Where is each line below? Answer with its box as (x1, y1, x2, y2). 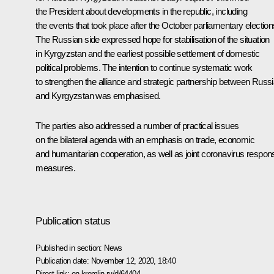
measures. (35, 162, 75, 173)
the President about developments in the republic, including (35, 6, 247, 17)
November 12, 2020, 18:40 (91, 256, 176, 265)
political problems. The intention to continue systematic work (35, 62, 253, 73)
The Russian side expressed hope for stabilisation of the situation (35, 34, 270, 45)
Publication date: (35, 256, 91, 265)
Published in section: (35, 243, 105, 253)
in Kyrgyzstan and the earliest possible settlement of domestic (35, 48, 260, 59)
